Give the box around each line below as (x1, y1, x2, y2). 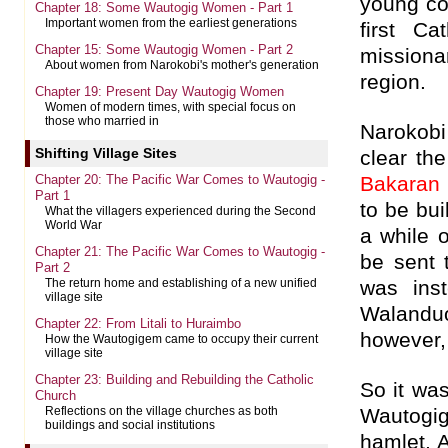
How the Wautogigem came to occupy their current (45, 333, 318, 345)
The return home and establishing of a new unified (45, 277, 317, 289)
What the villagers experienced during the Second (45, 205, 316, 217)
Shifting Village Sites (35, 145, 177, 161)
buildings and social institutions (45, 419, 215, 431)
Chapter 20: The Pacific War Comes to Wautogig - (35, 172, 325, 187)
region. (360, 70, 426, 95)
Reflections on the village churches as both (45, 405, 278, 417)
